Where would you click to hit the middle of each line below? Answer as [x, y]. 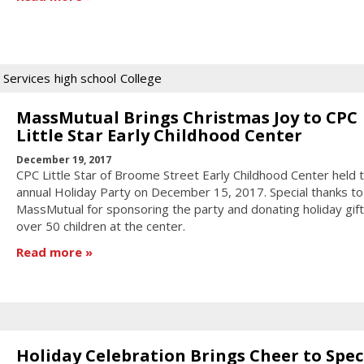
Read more [49, 251]
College [141, 78]
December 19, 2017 [63, 160]
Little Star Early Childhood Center [159, 135]
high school [85, 78]
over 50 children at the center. [100, 226]
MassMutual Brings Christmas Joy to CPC [186, 117]
